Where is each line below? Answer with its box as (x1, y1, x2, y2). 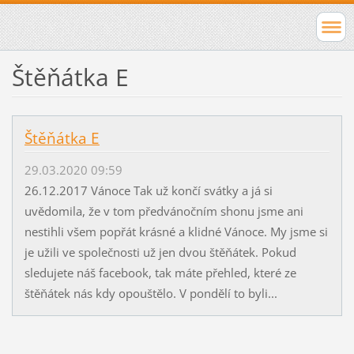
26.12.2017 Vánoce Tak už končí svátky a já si (24, 183, 273, 199)
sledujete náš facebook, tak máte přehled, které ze (24, 265, 296, 281)
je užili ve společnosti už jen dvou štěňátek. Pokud (24, 244, 296, 261)
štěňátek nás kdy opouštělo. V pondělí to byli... (24, 285, 277, 302)
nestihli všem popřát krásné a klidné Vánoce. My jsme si (24, 224, 328, 240)
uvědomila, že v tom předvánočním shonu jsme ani (24, 203, 303, 220)
